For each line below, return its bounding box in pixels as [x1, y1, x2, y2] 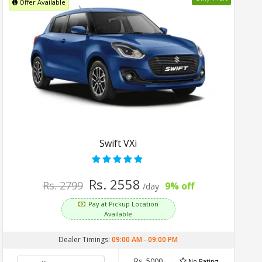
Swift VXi [99, 136, 137, 150]
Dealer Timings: [58, 234, 112, 244]
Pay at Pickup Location [88, 199, 159, 208]
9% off [165, 179, 195, 192]
